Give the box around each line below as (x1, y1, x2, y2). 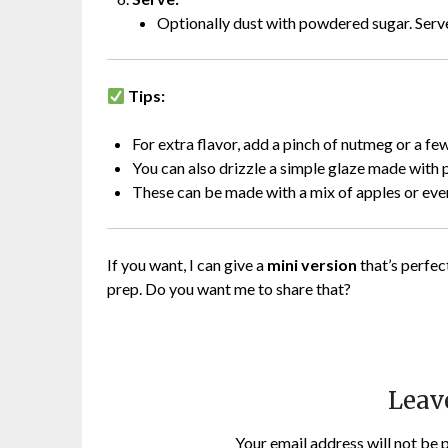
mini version (267, 254, 357, 274)
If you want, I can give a (107, 254, 267, 274)
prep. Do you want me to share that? (107, 278, 351, 298)
